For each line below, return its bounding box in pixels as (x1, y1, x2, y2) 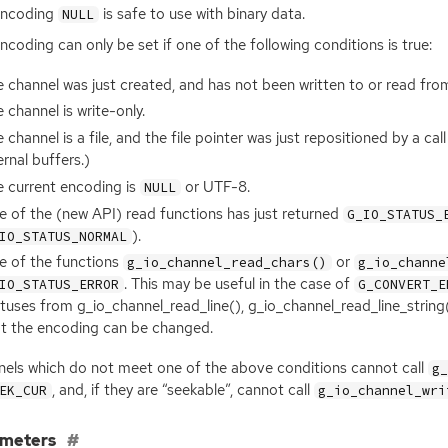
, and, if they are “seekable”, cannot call (51, 380, 314, 401)
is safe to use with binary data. (98, 3, 305, 24)
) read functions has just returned (115, 203, 343, 224)
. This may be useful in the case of (123, 274, 354, 295)
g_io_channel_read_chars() (127, 254, 328, 272)
